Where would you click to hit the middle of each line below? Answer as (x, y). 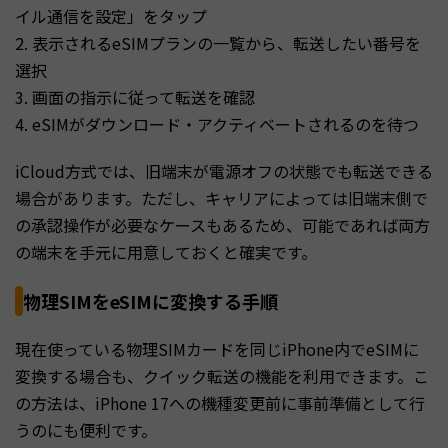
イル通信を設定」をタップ (111, 15)
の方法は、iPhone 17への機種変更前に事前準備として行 (220, 402)
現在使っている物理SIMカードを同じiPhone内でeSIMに (217, 348)
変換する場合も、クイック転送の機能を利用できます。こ (222, 375)
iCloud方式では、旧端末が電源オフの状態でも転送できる (224, 170)
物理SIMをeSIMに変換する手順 (150, 300)
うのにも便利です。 (86, 429)
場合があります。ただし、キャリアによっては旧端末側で (221, 197)
